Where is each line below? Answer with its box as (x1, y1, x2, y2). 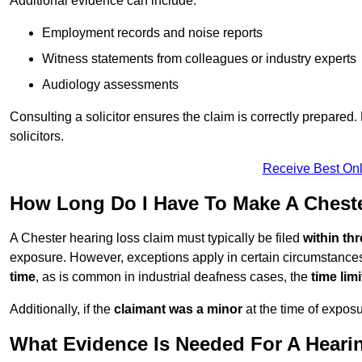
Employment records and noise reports (42, 26, 263, 40)
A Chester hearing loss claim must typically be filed (10, 231, 303, 246)
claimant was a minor (114, 302, 242, 317)
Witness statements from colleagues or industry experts (42, 52, 356, 66)
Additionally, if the (10, 302, 114, 317)
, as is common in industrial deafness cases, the (36, 270, 311, 284)
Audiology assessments (42, 78, 179, 92)
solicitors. (10, 129, 64, 144)
